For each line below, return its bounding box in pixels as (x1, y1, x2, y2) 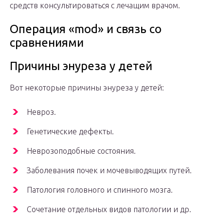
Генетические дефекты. (27, 127, 114, 136)
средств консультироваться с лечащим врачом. (10, 1, 180, 10)
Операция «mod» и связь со (10, 22, 162, 36)
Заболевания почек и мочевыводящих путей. (27, 166, 192, 175)
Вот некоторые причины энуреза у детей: (10, 83, 164, 92)
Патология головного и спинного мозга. (27, 185, 173, 195)
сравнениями (10, 36, 84, 50)
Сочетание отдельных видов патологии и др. (27, 205, 191, 214)
